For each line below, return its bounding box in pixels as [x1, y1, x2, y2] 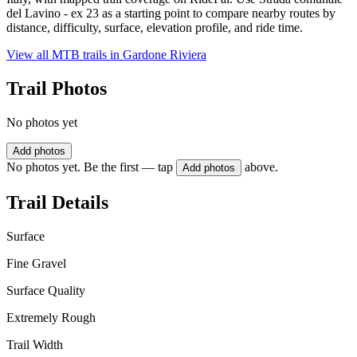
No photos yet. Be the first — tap [6, 160, 173, 175]
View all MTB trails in [6, 48, 123, 62]
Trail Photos [6, 78, 107, 100]
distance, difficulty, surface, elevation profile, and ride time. [6, 21, 303, 35]
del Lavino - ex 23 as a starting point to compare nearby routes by [6, 6, 335, 21]
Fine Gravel [6, 256, 66, 270]
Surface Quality [6, 283, 85, 297]
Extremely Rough [6, 310, 96, 324]
